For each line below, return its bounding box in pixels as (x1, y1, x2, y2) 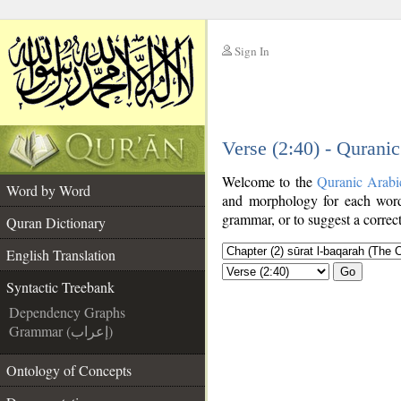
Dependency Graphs (9, 303, 125, 321)
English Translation (6, 245, 115, 264)
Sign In (235, 43, 269, 59)
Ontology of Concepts (6, 361, 132, 380)
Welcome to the (222, 172, 317, 191)
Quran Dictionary (6, 213, 106, 232)
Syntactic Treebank (6, 277, 115, 296)
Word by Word (6, 181, 90, 200)
